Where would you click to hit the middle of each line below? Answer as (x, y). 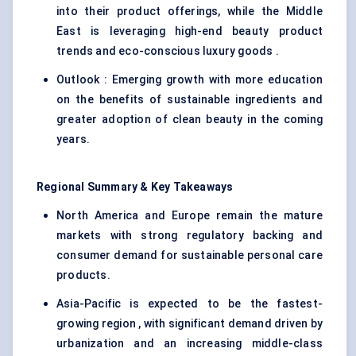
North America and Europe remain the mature (190, 216)
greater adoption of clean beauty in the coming (190, 120)
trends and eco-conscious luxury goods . (168, 51)
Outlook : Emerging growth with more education (190, 80)
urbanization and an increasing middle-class (190, 344)
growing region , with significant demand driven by (190, 324)
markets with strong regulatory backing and (190, 236)
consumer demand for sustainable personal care (190, 255)
